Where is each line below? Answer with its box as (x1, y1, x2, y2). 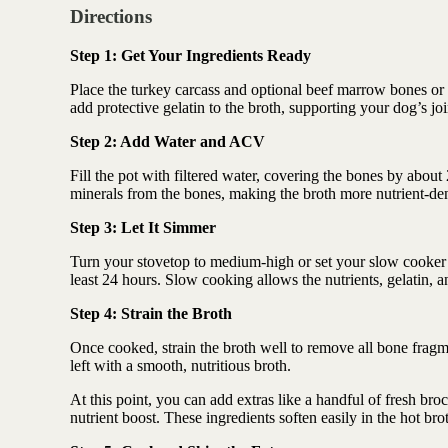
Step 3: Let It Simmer (69, 218, 216, 236)
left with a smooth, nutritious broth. (69, 356, 291, 374)
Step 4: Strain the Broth (69, 304, 232, 322)
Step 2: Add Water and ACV (69, 132, 265, 150)
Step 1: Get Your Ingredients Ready (69, 46, 311, 64)
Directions (69, 6, 152, 28)
